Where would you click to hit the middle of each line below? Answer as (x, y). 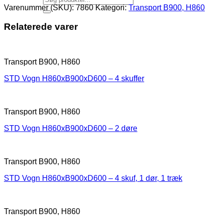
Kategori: (112, 7)
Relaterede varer (41, 26)
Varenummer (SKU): (40, 7)
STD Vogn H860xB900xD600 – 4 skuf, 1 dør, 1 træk (93, 178)
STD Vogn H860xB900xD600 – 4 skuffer (74, 79)
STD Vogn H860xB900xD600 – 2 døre (71, 129)
